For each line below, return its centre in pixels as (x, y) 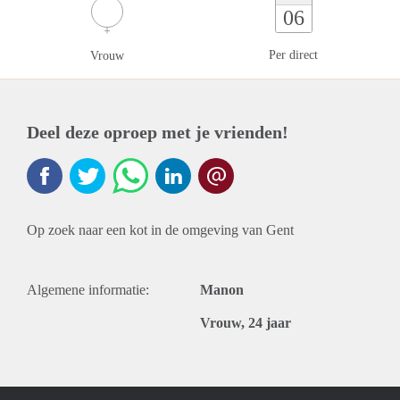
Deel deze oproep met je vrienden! (158, 132)
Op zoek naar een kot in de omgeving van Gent (160, 230)
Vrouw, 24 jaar (246, 323)
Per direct (293, 55)
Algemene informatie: (88, 290)
